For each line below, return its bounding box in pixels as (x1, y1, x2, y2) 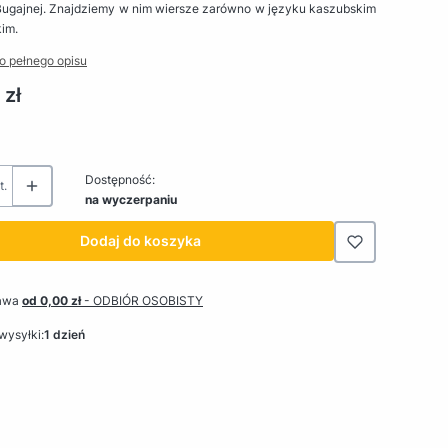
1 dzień (43, 326, 85, 342)
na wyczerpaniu (85, 191, 177, 207)
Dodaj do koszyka (79, 231, 201, 249)
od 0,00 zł (22, 292, 84, 308)
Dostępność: (85, 171, 155, 187)
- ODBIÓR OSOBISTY (84, 292, 203, 308)
